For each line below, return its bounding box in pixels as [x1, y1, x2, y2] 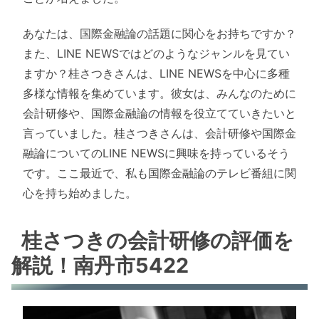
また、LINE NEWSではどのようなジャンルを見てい [23, 46, 290, 61]
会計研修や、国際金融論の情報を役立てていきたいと [23, 106, 296, 121]
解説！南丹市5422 [11, 253, 189, 278]
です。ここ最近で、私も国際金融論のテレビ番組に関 [23, 166, 296, 181]
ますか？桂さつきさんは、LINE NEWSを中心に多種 [23, 66, 290, 81]
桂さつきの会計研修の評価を [21, 228, 295, 253]
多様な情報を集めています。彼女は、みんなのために [23, 86, 296, 101]
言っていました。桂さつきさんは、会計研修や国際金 [23, 126, 296, 141]
